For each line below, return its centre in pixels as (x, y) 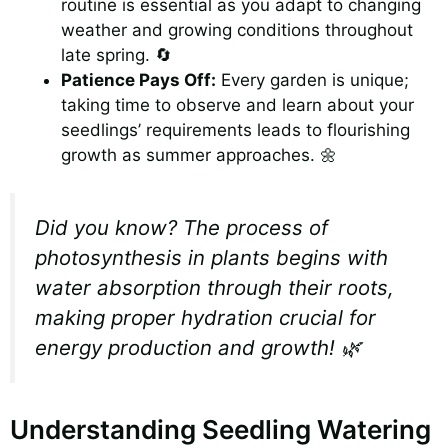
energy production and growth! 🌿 (198, 348)
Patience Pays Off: (138, 79)
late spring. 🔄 (116, 54)
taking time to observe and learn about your (237, 104)
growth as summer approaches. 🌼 (199, 154)
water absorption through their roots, (214, 288)
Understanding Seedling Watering (220, 429)
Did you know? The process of (181, 228)
